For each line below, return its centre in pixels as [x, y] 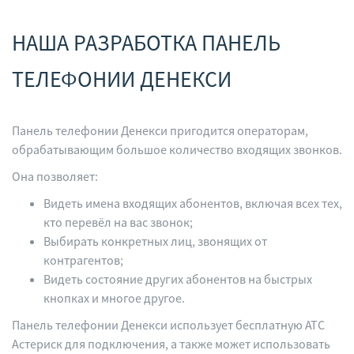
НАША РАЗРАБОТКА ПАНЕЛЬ [146, 42]
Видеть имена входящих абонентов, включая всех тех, [193, 203]
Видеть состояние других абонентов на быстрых [178, 279]
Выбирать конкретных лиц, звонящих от [155, 241]
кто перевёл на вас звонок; [118, 222]
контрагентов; [83, 260]
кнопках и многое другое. [114, 298]
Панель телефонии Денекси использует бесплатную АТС [168, 324]
